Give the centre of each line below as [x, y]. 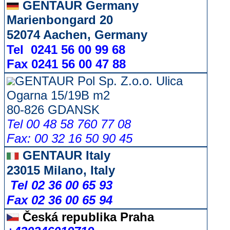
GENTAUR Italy [65, 155]
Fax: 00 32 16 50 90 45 [70, 138]
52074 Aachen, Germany [77, 35]
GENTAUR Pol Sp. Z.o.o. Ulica [99, 81]
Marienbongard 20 [60, 20]
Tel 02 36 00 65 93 [61, 185]
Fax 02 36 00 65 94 [60, 200]
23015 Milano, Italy [61, 170]
